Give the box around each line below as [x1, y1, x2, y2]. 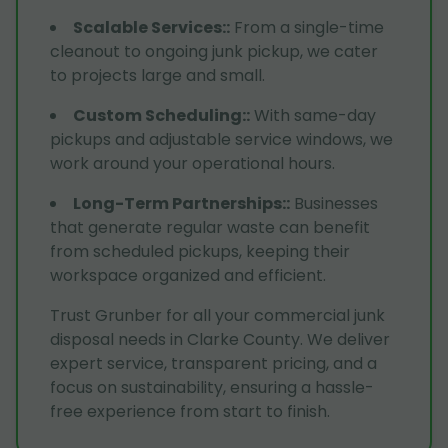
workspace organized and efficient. [50, 263, 326, 287]
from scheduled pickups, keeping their [50, 239, 350, 263]
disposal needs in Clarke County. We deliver [50, 327, 390, 351]
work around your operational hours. [50, 151, 335, 175]
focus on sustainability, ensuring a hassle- [50, 375, 374, 399]
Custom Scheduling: [73, 103, 246, 127]
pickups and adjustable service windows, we [50, 127, 393, 151]
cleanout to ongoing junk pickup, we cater [50, 39, 378, 63]
